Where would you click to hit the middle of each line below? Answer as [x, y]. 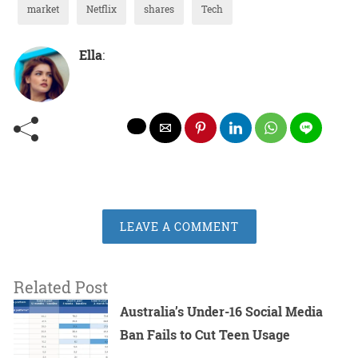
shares [159, 9]
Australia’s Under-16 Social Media [222, 312]
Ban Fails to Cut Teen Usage [205, 335]
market [43, 9]
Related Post [61, 287]
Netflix [101, 9]
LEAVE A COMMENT [179, 227]
